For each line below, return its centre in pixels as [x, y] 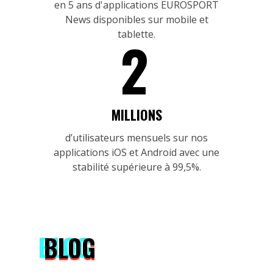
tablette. [136, 34]
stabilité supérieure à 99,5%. [136, 167]
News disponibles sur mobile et [136, 19]
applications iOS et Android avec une [136, 152]
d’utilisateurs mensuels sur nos [136, 137]
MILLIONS [136, 114]
